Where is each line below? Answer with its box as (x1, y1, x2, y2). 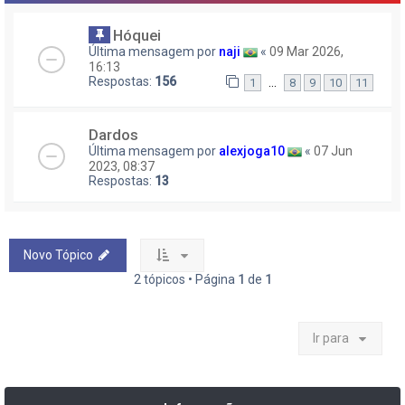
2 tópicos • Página (133, 272, 238, 287)
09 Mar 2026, (269, 43, 344, 59)
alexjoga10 (219, 143, 285, 158)
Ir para (313, 331, 349, 346)
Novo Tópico (24, 248, 93, 263)
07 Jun (314, 143, 353, 158)
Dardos (89, 125, 138, 144)
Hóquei (113, 25, 161, 44)
